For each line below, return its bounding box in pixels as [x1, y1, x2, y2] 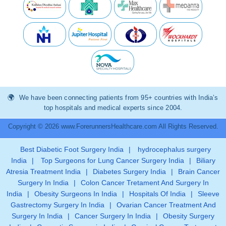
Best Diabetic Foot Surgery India [20, 145, 124, 153]
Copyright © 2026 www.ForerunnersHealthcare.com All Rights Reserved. [8, 122, 218, 130]
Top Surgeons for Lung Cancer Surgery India [38, 156, 184, 164]
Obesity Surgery [163, 211, 214, 220]
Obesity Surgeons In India [34, 189, 117, 198]
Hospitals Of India [129, 189, 186, 198]
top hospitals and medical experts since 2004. [43, 103, 183, 111]
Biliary [196, 156, 215, 164]
